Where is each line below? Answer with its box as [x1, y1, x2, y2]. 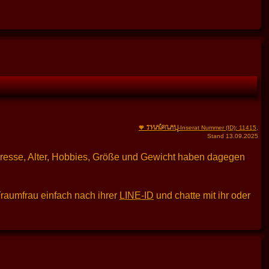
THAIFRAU [147, 121, 178, 133]
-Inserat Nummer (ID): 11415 [178, 124, 256, 131]
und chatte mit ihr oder [154, 190, 250, 201]
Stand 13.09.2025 [207, 133, 258, 140]
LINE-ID [119, 190, 154, 201]
